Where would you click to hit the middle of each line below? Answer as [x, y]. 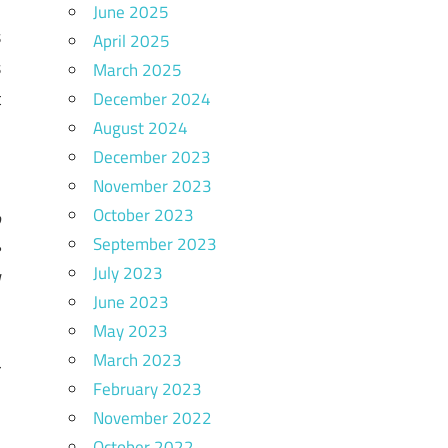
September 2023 [154, 243]
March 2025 [137, 69]
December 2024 [151, 98]
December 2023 [151, 156]
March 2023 [137, 359]
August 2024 [140, 127]
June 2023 [130, 301]
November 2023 [152, 185]
